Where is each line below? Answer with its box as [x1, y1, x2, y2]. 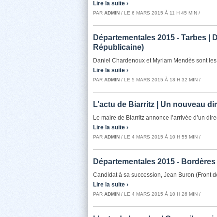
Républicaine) [93, 43, 144, 51]
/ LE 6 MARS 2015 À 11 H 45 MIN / [120, 10, 200, 15]
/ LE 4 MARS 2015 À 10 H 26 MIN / [120, 191, 201, 197]
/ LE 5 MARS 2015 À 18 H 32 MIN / [120, 77, 201, 82]
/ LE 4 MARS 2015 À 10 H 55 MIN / [120, 134, 201, 139]
